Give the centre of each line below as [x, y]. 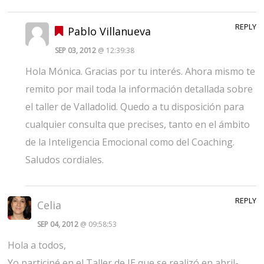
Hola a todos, [37, 245]
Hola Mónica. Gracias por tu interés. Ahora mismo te [140, 71]
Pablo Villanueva [109, 31]
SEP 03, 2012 [76, 50]
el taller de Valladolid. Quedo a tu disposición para [134, 106]
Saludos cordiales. [64, 159]
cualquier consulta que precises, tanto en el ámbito [137, 124]
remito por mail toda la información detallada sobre [139, 89]
